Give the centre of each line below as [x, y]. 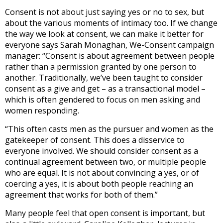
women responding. [42, 110]
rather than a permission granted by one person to [101, 66]
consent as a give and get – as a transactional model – [105, 88]
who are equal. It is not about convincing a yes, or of [102, 172]
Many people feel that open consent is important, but [105, 213]
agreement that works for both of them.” [81, 194]
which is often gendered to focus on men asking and [103, 99]
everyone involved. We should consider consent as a [102, 151]
